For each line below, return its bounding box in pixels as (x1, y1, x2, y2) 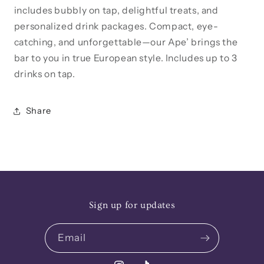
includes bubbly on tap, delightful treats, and (14, 5, 219, 16)
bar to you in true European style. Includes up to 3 (14, 52, 237, 64)
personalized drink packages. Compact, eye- (14, 21, 219, 32)
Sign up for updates (88, 200, 176, 211)
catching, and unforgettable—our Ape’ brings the (14, 37, 238, 48)
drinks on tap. (14, 68, 75, 80)
